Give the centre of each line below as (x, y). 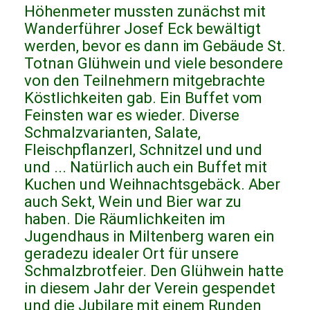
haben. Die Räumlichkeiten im (125, 219)
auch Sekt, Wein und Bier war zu (133, 202)
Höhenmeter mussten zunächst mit (145, 12)
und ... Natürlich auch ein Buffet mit (146, 167)
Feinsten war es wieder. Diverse (132, 116)
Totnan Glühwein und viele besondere (154, 64)
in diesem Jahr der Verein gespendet (150, 289)
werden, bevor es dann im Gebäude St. (155, 46)
